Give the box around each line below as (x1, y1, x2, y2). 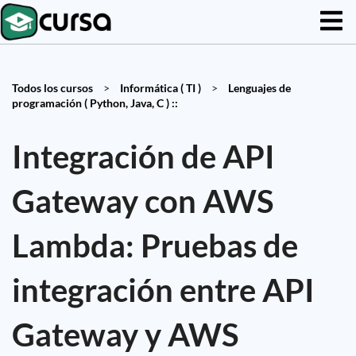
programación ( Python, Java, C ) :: (12, 96, 178, 110)
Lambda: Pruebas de (12, 226, 298, 265)
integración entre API (12, 271, 315, 309)
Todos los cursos (12, 81, 93, 95)
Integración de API (12, 137, 275, 176)
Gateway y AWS (12, 315, 238, 354)
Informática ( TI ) (120, 81, 201, 95)
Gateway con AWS (12, 182, 273, 220)
